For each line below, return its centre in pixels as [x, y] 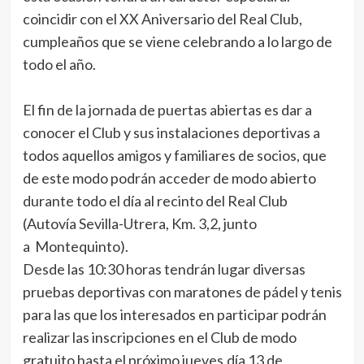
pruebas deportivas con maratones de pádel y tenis [182, 292]
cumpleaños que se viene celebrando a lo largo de [177, 41]
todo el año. [59, 64]
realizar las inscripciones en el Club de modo [159, 337]
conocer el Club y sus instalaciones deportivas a [171, 132]
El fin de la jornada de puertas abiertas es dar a [167, 110]
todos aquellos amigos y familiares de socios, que [174, 155]
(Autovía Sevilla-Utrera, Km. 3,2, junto [139, 223]
